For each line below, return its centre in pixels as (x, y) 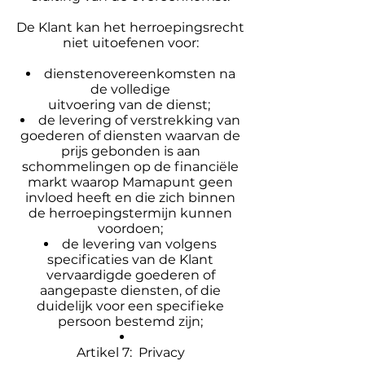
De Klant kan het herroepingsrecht (130, 27)
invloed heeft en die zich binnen (130, 198)
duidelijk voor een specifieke (130, 306)
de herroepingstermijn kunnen (130, 213)
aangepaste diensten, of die (130, 290)
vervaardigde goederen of (130, 275)
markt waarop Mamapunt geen (130, 182)
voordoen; (130, 229)
